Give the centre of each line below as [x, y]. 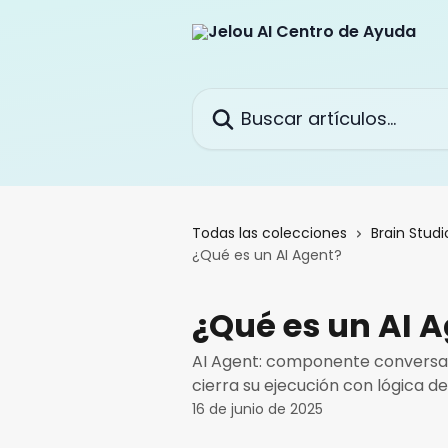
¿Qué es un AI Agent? [267, 255]
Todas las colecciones [269, 233]
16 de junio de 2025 [257, 409]
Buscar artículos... [259, 99]
